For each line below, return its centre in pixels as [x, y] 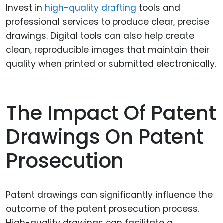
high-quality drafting [91, 8]
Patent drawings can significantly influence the [109, 195]
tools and [158, 8]
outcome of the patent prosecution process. [103, 209]
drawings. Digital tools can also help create [100, 36]
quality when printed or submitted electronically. [111, 64]
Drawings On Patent [105, 137]
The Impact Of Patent [111, 113]
